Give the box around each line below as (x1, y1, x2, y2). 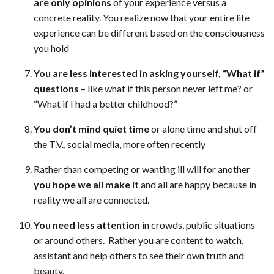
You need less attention (34, 219, 140, 231)
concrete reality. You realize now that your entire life (34, 12, 250, 24)
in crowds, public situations (140, 219, 255, 231)
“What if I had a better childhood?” (34, 98, 177, 110)
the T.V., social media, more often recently (34, 138, 206, 150)
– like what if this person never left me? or (81, 83, 253, 95)
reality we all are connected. (34, 194, 149, 206)
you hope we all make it (34, 179, 139, 191)
